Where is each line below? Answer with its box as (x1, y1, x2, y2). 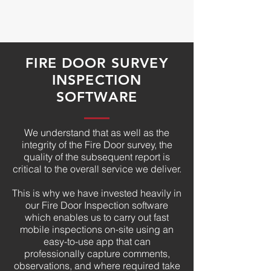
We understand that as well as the (24, 126, 169, 139)
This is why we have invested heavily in (12, 187, 181, 199)
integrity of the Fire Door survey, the (21, 139, 172, 151)
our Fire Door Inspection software (25, 199, 168, 211)
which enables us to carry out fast (25, 211, 169, 223)
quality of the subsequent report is (24, 151, 170, 163)
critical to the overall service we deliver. (12, 163, 181, 175)
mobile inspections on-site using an (20, 223, 174, 235)
